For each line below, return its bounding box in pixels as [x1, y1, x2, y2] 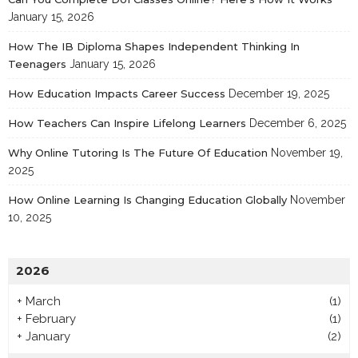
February [26, 311, 76, 326]
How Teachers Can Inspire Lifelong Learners [8, 116, 246, 129]
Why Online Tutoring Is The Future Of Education [8, 145, 268, 159]
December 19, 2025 [229, 86, 329, 100]
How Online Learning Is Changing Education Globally [8, 193, 287, 206]
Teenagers [8, 57, 66, 70]
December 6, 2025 [249, 116, 346, 129]
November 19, [271, 145, 343, 159]
